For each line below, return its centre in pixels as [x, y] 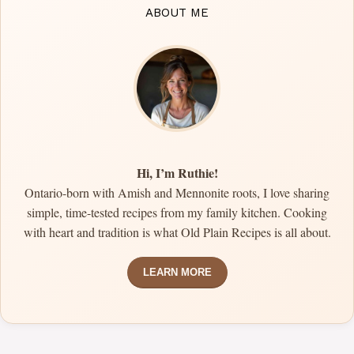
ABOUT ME [177, 13]
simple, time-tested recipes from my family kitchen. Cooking [177, 213]
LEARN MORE [177, 273]
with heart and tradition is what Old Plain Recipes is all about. [177, 232]
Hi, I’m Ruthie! [177, 173]
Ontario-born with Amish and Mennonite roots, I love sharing [177, 193]
